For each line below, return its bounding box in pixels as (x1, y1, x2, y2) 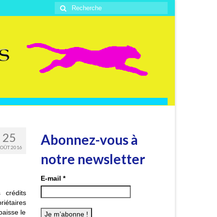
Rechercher (54, 2, 92, 10)
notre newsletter (40, 151, 145, 168)
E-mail (40, 174, 63, 183)
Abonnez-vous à (40, 131, 138, 148)
